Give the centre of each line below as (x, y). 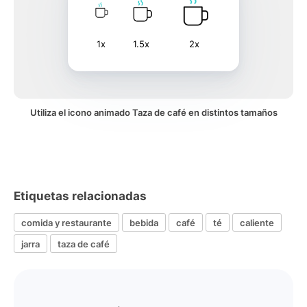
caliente (257, 222)
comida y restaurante (66, 222)
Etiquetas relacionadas (80, 196)
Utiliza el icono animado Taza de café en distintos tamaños (153, 112)
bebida (144, 222)
